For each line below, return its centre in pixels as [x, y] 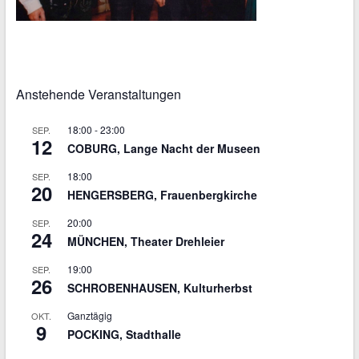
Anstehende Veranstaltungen [98, 94]
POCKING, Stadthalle [124, 334]
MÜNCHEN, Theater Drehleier [145, 241]
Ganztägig [89, 315]
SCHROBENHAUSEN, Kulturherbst [159, 288]
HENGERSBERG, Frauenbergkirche [162, 195]
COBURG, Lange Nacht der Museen [163, 148]
